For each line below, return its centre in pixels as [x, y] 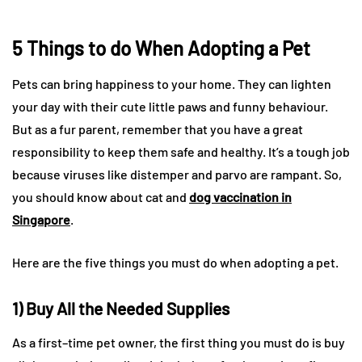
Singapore [41, 219]
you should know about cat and [101, 196]
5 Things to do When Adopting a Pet [161, 48]
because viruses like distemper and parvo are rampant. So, [177, 174]
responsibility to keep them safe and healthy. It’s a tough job [181, 151]
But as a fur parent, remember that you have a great [158, 128]
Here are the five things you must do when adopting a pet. [175, 262]
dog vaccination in [240, 196]
